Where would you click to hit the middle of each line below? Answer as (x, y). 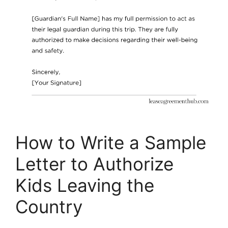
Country (49, 206)
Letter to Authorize (94, 164)
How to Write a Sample (111, 142)
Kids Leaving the (85, 185)
